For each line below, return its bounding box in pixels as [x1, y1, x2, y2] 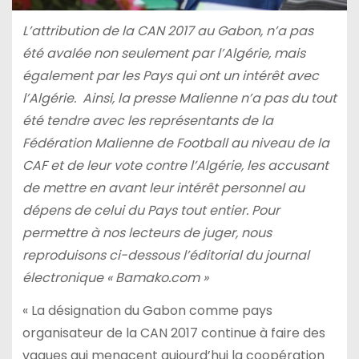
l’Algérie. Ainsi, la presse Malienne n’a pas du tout [22, 89, 337, 108]
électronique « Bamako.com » [22, 268, 208, 288]
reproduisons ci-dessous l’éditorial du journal [22, 246, 309, 265]
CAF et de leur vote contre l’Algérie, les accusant [22, 156, 329, 175]
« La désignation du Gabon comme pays [22, 301, 272, 321]
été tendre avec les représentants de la [22, 111, 273, 131]
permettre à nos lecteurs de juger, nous [22, 224, 272, 243]
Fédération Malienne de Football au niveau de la [22, 134, 329, 153]
